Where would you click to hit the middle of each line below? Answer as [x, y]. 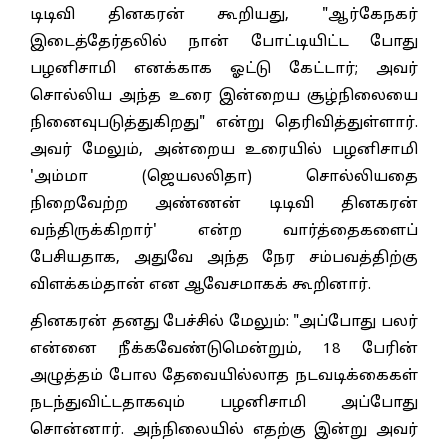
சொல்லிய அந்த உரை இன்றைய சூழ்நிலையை [224, 96]
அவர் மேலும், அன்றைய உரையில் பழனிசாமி [224, 150]
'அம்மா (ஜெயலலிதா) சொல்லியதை [224, 177]
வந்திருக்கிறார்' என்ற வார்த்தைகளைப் [224, 231]
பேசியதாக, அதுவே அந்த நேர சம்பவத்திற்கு [224, 258]
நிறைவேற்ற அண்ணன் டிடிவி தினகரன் [224, 204]
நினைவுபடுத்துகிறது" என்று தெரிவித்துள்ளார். [224, 123]
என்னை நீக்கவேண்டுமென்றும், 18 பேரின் [224, 349]
